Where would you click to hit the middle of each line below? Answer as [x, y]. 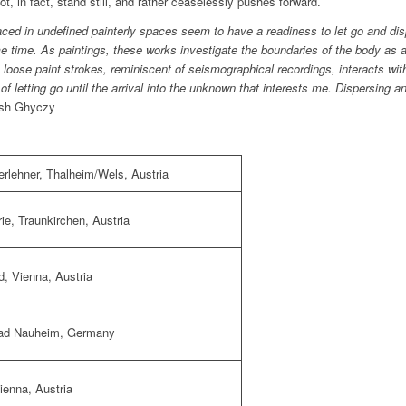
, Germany [87, 333]
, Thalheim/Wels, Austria [104, 174]
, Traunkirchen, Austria [70, 220]
